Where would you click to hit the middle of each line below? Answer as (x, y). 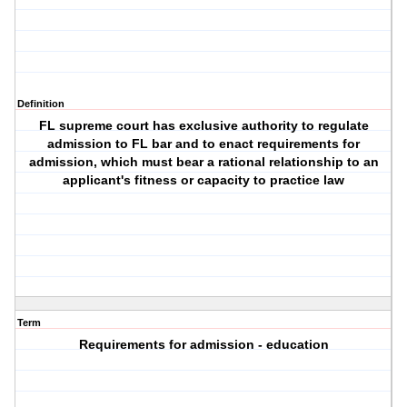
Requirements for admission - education (203, 345)
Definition (41, 104)
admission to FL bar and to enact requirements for (204, 144)
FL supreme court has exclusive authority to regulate (203, 126)
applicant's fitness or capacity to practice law (204, 180)
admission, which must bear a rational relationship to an (203, 162)
